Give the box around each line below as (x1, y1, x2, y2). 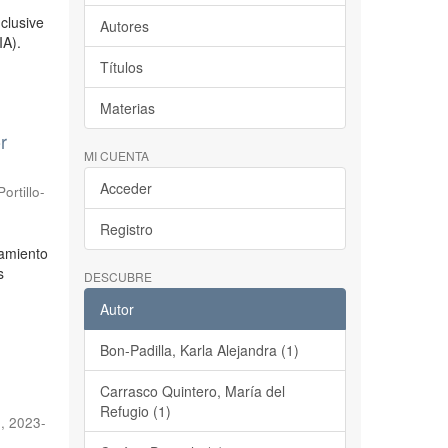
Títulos (99, 57, 143, 77)
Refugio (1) (99, 401, 171, 421)
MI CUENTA (83, 147, 149, 164)
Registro (99, 219, 153, 239)
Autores (99, 16, 149, 36)
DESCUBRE (83, 268, 152, 285)
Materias (99, 98, 155, 118)
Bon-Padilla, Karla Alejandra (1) (99, 340, 299, 360)
